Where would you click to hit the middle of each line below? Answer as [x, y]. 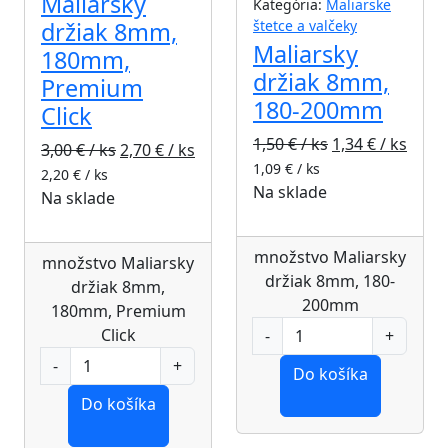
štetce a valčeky [305, 26]
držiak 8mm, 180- [330, 281]
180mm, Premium [118, 311]
